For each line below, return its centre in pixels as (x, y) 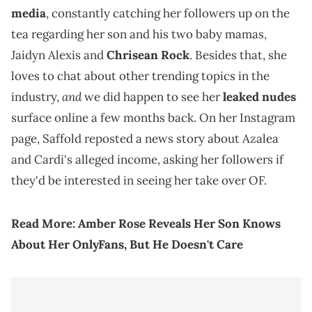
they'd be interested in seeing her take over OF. (139, 181)
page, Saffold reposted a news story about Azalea (145, 139)
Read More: (43, 224)
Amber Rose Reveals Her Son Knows (179, 224)
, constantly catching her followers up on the (168, 14)
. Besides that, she (238, 55)
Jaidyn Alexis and (59, 55)
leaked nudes (259, 97)
